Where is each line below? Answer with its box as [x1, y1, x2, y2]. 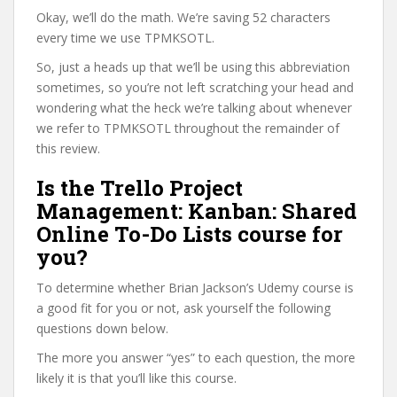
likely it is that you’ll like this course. [36, 370, 237, 386]
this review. [36, 140, 100, 157]
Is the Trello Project [36, 174, 243, 202]
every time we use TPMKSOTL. [36, 29, 214, 46]
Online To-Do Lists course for [36, 220, 343, 248]
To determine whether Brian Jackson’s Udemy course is [36, 279, 354, 296]
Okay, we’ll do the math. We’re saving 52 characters [36, 9, 331, 26]
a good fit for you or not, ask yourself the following [36, 300, 331, 316]
